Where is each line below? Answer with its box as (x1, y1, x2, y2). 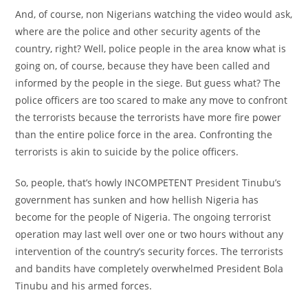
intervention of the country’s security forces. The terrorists (15, 244, 284, 258)
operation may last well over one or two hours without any (15, 227, 284, 241)
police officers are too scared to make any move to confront (15, 93, 288, 107)
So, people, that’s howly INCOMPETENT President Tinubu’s (15, 175, 282, 189)
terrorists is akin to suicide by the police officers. (15, 144, 239, 158)
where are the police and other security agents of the (15, 24, 261, 38)
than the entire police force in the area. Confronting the (15, 127, 273, 141)
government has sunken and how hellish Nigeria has (15, 192, 259, 206)
